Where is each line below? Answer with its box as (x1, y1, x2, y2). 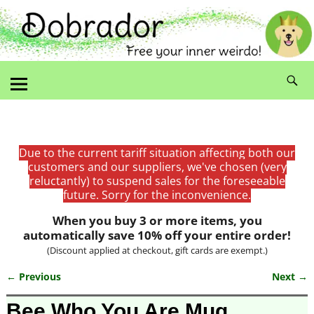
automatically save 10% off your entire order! (23, 226, 291, 243)
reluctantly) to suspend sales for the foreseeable (29, 172, 285, 189)
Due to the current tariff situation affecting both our (19, 144, 295, 161)
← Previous (6, 269, 61, 283)
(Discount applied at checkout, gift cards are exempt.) (46, 243, 268, 257)
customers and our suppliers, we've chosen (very (27, 158, 287, 175)
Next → (272, 269, 308, 283)
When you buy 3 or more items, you (52, 212, 262, 228)
